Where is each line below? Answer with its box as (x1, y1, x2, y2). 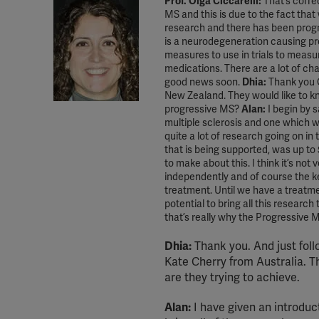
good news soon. (164, 76, 242, 88)
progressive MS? (164, 103, 241, 115)
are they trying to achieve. (164, 271, 300, 285)
